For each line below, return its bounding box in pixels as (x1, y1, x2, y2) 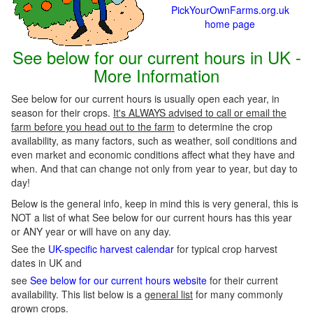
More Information (94, 63, 219, 87)
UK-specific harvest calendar (48, 242, 174, 256)
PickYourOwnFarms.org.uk (170, 3, 289, 17)
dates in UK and (11, 256, 82, 270)
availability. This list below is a (11, 287, 145, 301)
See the (11, 242, 48, 256)
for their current (207, 273, 278, 287)
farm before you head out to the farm (11, 119, 175, 133)
